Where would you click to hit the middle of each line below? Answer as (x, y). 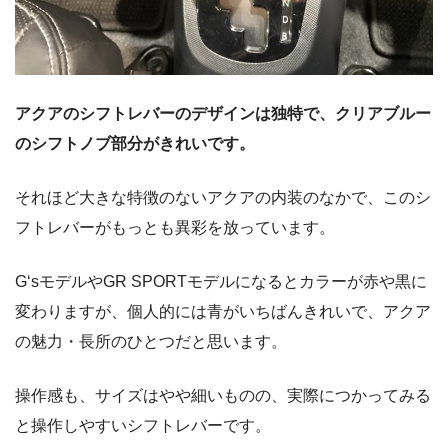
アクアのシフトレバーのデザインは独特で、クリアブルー (223, 114)
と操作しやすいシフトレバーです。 (143, 426)
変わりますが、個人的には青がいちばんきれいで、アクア (223, 312)
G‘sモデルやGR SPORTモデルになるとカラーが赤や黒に (221, 282)
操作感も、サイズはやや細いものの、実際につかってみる (223, 396)
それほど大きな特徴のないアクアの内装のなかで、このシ (223, 198)
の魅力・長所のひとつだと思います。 (151, 342)
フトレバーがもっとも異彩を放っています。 (175, 228)
